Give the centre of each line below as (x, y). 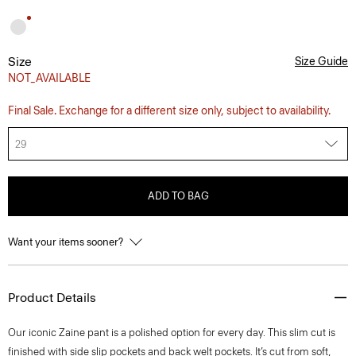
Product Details (52, 298)
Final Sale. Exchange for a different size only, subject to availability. (169, 111)
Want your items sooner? (67, 242)
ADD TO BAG (178, 196)
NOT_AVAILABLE (49, 78)
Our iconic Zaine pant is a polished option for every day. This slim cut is (172, 333)
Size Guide (321, 62)
